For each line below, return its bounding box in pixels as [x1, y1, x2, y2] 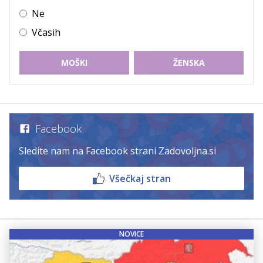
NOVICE [119, 228, 144, 239]
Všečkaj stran [109, 171, 171, 185]
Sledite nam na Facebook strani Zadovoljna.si [19, 144, 216, 157]
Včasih [32, 25, 60, 39]
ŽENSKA [173, 56, 205, 68]
